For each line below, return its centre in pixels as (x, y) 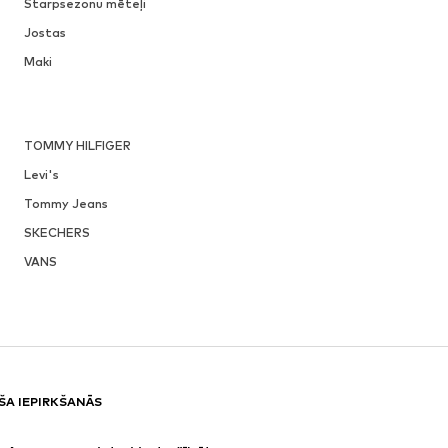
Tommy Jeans (65, 203)
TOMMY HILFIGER (77, 145)
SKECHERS (56, 232)
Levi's (41, 174)
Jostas (44, 32)
